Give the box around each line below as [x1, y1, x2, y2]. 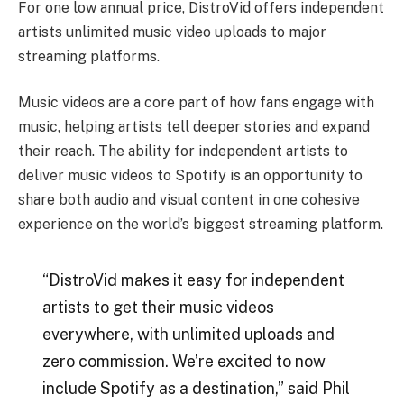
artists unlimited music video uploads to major [18, 23, 326, 41]
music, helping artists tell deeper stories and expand [18, 118, 370, 136]
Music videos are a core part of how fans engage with [18, 94, 374, 112]
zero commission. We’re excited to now [41, 351, 326, 371]
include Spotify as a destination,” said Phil [41, 378, 350, 398]
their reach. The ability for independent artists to [18, 142, 348, 161]
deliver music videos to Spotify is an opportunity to [18, 167, 363, 185]
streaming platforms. [18, 47, 160, 65]
